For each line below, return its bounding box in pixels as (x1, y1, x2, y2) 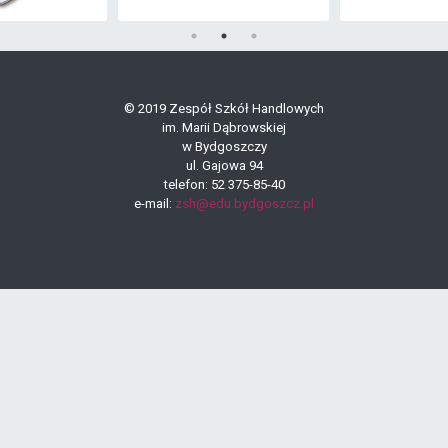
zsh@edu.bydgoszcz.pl (175, 196, 314, 211)
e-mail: (134, 196, 175, 211)
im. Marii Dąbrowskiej (162, 120, 286, 135)
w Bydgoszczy (181, 139, 267, 154)
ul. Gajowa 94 (185, 158, 263, 173)
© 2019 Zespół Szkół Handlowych (124, 101, 324, 116)
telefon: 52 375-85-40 (163, 177, 285, 192)
